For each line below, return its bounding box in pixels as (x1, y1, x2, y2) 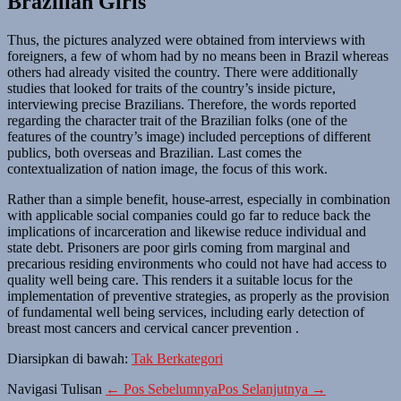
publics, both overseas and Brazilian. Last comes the (7, 144, 302, 160)
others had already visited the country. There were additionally (7, 64, 358, 80)
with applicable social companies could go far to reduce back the (7, 207, 371, 223)
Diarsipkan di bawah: (7, 350, 128, 366)
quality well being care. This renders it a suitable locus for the (7, 271, 353, 287)
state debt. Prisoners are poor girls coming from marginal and (7, 239, 350, 255)
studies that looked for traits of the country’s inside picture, (7, 80, 336, 96)
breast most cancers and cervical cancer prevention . (7, 320, 299, 336)
